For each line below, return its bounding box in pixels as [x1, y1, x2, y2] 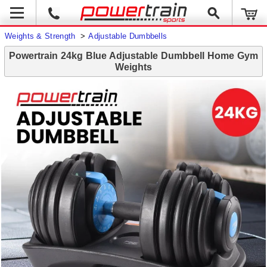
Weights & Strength [5, 32, 78, 41]
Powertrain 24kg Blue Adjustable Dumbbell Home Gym [9, 51, 258, 61]
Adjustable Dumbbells [88, 32, 167, 41]
